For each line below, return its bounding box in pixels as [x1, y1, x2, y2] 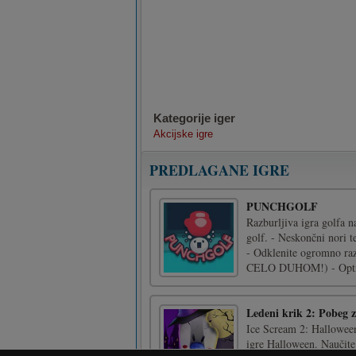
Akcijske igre [153, 128, 213, 140]
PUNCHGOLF [246, 198, 318, 215]
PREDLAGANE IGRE [149, 160, 289, 180]
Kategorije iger [153, 111, 235, 125]
